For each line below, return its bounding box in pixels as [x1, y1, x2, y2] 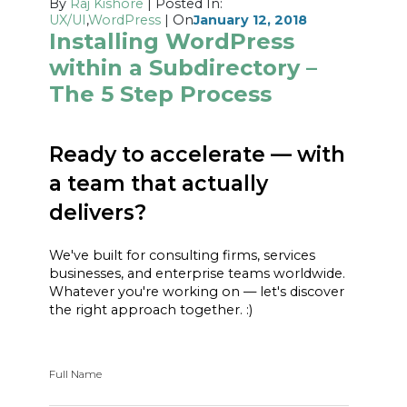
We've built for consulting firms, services [49, 247, 316, 264]
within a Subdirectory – [49, 54, 318, 81]
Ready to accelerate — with [49, 141, 346, 167]
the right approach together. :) [49, 302, 253, 319]
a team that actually [49, 170, 269, 196]
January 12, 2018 [194, 11, 308, 28]
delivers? [49, 199, 147, 225]
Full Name [49, 367, 103, 381]
